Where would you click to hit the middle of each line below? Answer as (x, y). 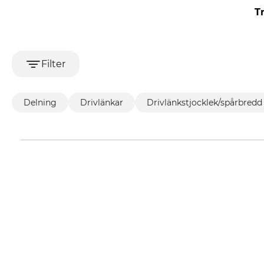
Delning (40, 103)
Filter (53, 64)
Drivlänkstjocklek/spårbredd (204, 103)
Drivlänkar (102, 103)
